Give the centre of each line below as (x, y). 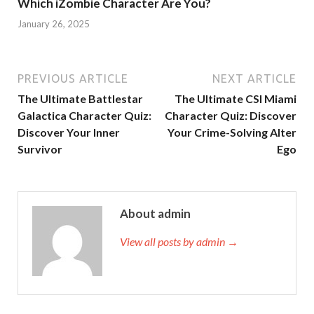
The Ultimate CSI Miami (235, 98)
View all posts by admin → (179, 241)
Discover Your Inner (69, 132)
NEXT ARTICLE (254, 78)
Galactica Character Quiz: (84, 115)
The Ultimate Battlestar (80, 98)
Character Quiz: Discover (231, 115)
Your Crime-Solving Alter (232, 132)
